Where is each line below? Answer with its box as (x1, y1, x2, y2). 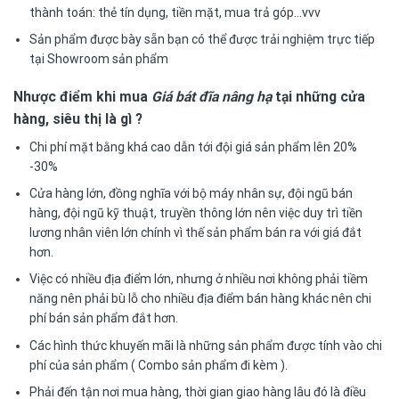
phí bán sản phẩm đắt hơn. (29, 311, 179, 326)
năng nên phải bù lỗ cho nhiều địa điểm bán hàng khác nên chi (29, 291, 372, 306)
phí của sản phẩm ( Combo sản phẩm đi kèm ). (29, 357, 289, 372)
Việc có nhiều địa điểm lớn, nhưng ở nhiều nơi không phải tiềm (29, 272, 369, 287)
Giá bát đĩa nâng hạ (151, 87, 272, 105)
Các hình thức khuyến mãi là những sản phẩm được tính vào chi (29, 338, 383, 353)
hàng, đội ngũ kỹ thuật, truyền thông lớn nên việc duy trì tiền (29, 205, 363, 220)
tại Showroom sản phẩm (29, 52, 169, 67)
